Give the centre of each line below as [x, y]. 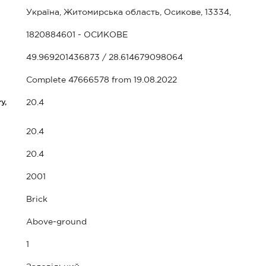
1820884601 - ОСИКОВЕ [77, 35]
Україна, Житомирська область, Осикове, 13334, [129, 12]
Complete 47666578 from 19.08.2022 [102, 80]
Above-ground [56, 222]
